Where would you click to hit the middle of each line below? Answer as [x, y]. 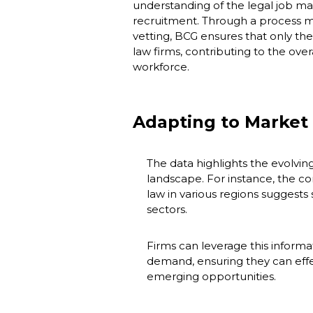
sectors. [167, 209]
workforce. [161, 66]
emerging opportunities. [211, 276]
